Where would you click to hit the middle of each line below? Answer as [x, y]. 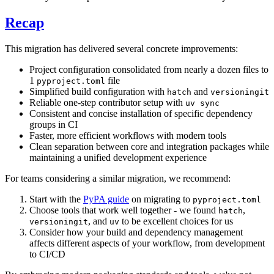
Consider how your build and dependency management [136, 232]
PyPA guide [106, 199]
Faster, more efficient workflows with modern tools [128, 136]
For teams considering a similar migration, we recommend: [118, 179]
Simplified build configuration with [98, 92]
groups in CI [54, 125]
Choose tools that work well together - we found [124, 210]
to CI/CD [47, 254]
